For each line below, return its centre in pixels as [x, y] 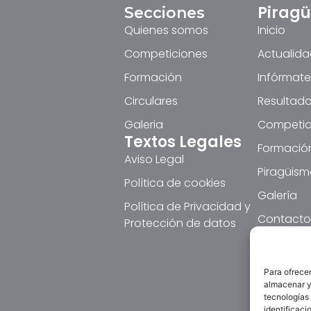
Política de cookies [175, 183]
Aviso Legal [154, 159]
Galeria [143, 124]
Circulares [151, 101]
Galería [277, 195]
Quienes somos [166, 30]
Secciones [164, 12]
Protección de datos [180, 223]
